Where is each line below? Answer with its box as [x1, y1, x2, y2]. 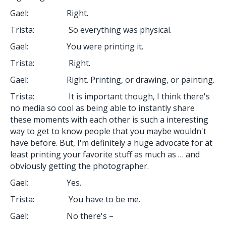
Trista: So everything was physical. [10, 24, 172, 35]
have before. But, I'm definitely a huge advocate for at [10, 137, 212, 148]
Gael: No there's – [10, 210, 114, 221]
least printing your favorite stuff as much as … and [10, 148, 200, 160]
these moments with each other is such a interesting [10, 114, 208, 125]
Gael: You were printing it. [10, 40, 143, 52]
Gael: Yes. [10, 177, 81, 188]
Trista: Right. [10, 57, 90, 69]
